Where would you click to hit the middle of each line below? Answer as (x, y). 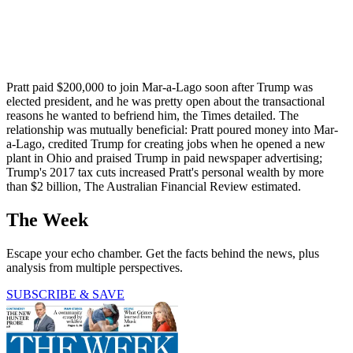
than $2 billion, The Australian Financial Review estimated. (154, 187)
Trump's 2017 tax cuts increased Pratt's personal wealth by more (165, 173)
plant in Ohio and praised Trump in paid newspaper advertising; (164, 158)
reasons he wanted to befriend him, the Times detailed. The (152, 116)
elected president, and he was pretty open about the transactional (165, 102)
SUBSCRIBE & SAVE (65, 295)
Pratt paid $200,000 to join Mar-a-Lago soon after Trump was (160, 87)
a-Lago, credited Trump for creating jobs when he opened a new (166, 144)
